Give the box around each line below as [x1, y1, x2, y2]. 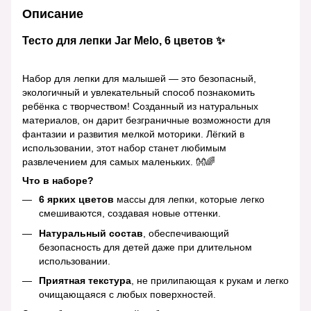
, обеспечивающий [143, 227, 229, 239]
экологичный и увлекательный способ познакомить [22, 87, 255, 99]
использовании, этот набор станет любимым [22, 142, 226, 154]
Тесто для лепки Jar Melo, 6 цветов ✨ [22, 34, 225, 47]
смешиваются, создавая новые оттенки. [39, 208, 221, 219]
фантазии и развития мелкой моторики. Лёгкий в [22, 128, 244, 140]
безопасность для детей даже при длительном [39, 241, 252, 253]
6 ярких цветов [39, 194, 114, 205]
